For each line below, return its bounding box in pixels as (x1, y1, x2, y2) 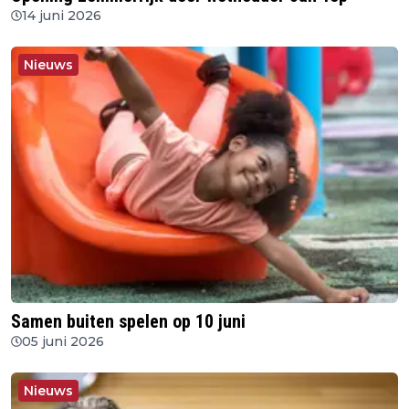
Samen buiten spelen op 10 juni (11, 310, 246, 333)
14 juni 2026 (22, 6, 101, 24)
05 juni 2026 (22, 333, 104, 351)
